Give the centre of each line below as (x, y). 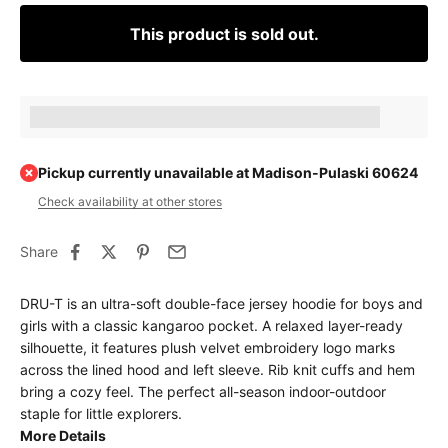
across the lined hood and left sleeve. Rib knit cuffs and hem (217, 369)
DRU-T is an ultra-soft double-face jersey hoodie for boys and (221, 303)
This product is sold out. (224, 33)
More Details (63, 435)
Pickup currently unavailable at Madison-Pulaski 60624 (228, 172)
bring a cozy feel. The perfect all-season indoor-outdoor (203, 391)
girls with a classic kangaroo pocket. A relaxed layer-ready (211, 325)
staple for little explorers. (101, 413)
